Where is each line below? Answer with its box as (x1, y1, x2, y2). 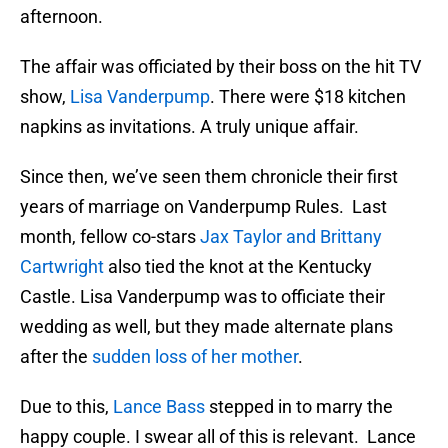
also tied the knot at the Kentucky (104, 256, 372, 278)
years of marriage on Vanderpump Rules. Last (20, 196, 387, 218)
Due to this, (20, 396, 113, 418)
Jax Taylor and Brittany (196, 226, 382, 248)
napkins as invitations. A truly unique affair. (20, 116, 359, 138)
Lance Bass (113, 396, 205, 418)
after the (20, 346, 92, 368)
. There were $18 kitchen (210, 86, 406, 108)
